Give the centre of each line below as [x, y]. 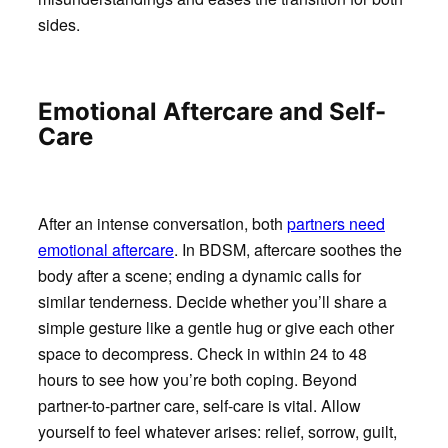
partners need [335, 224]
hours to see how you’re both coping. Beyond [197, 380]
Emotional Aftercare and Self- [211, 112]
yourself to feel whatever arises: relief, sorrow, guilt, [217, 432]
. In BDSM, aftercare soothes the [287, 250]
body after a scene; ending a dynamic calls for [199, 276]
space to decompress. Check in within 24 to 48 [202, 354]
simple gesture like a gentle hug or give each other [215, 328]
